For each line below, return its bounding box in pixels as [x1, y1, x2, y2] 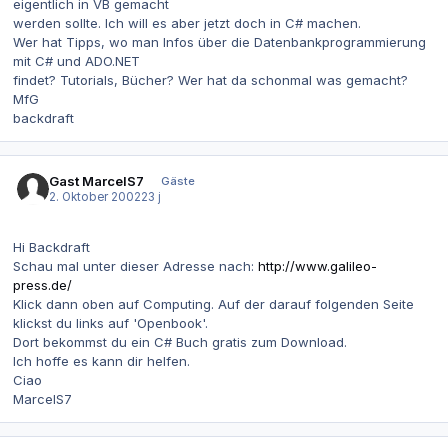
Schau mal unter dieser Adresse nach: [13, 257, 258, 274]
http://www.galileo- [258, 257, 377, 274]
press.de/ [13, 276, 72, 293]
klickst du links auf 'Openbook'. [13, 314, 208, 331]
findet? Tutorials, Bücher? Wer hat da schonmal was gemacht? [13, 72, 408, 89]
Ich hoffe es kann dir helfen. [13, 352, 190, 369]
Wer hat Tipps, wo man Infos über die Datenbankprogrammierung [13, 34, 426, 51]
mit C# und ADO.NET [13, 53, 140, 70]
